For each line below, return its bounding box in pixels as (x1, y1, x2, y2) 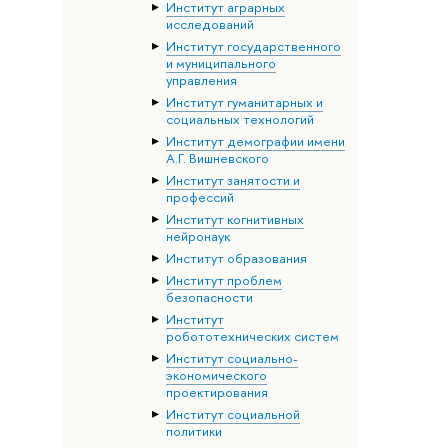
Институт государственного (165, 37, 341, 56)
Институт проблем (165, 271, 282, 290)
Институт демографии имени (165, 132, 345, 151)
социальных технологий (165, 110, 314, 129)
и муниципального (165, 54, 276, 73)
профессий (165, 188, 234, 207)
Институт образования (165, 249, 307, 268)
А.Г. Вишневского (165, 149, 269, 168)
